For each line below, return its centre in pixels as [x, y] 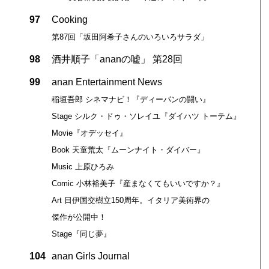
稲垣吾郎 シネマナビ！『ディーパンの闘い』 [131, 100]
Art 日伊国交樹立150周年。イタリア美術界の [130, 201]
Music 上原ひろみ [83, 167]
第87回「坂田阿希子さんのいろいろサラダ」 [130, 37]
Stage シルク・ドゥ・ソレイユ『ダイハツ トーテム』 [146, 116]
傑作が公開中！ [79, 217]
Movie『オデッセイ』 [89, 133]
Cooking [69, 20]
